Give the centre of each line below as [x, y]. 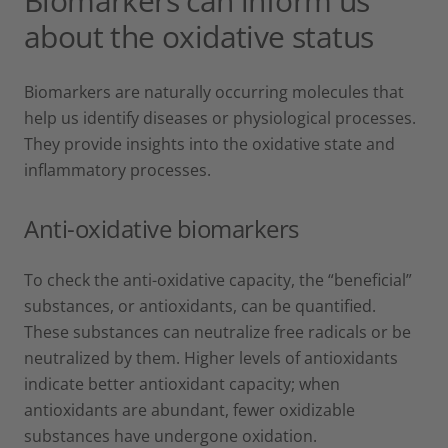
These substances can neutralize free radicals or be [217, 331]
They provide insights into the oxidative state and [209, 143]
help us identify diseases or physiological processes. [220, 117]
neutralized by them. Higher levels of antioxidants [211, 357]
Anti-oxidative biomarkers [161, 228]
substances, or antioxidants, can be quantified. [200, 305]
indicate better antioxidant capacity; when [182, 383]
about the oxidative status [199, 36]
